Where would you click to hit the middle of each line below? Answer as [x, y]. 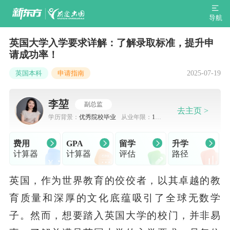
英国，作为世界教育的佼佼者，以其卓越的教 [115, 180]
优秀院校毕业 [97, 117]
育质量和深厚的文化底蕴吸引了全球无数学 [115, 197]
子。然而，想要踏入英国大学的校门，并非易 [115, 215]
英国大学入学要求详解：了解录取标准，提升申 [111, 43]
